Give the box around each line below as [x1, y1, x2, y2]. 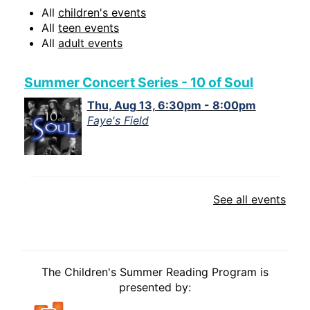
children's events [58, 6, 146, 20]
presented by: [119, 280, 191, 295]
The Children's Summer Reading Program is [42, 265, 268, 280]
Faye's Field [86, 113, 149, 128]
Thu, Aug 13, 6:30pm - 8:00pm [86, 98, 256, 113]
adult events [58, 36, 122, 51]
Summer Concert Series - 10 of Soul [24, 74, 253, 91]
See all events [213, 192, 286, 207]
